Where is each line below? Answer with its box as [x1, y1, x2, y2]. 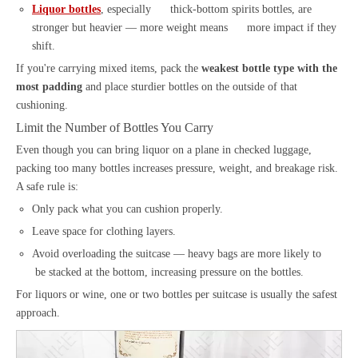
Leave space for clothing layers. [32, 225, 176, 237]
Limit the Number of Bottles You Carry [16, 119, 213, 135]
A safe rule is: [16, 180, 78, 193]
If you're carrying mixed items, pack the [16, 62, 201, 74]
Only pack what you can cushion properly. [32, 202, 223, 215]
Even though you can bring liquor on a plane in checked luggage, [16, 143, 312, 156]
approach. [16, 306, 60, 319]
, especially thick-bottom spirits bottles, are [101, 2, 312, 15]
